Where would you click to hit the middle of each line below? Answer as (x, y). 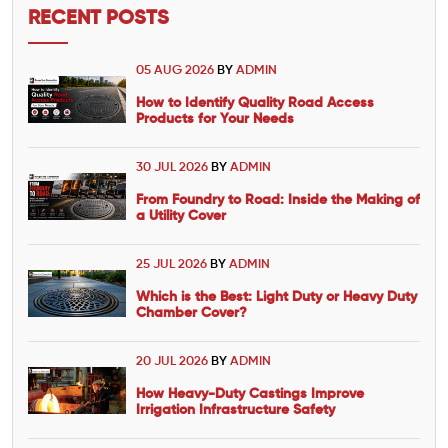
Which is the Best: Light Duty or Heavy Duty (276, 297)
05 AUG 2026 (176, 71)
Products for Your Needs (215, 119)
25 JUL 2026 (173, 265)
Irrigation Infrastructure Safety (235, 410)
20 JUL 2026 (173, 362)
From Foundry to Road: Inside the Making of (278, 200)
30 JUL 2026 (173, 168)
